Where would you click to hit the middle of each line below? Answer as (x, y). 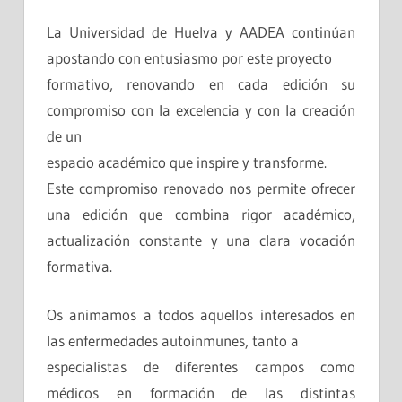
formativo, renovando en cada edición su (201, 83)
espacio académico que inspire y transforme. (187, 162)
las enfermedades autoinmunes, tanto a (173, 341)
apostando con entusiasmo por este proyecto (189, 57)
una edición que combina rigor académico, (201, 214)
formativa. (79, 266)
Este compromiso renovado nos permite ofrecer (201, 188)
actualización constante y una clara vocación (201, 240)
